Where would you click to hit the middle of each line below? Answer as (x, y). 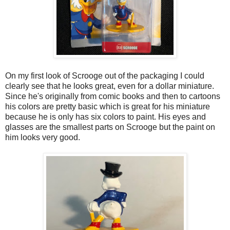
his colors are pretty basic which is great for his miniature (108, 106)
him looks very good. (43, 137)
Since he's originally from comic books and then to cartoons (113, 96)
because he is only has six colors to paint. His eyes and (106, 117)
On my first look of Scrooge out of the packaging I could (105, 75)
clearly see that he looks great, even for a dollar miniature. (110, 86)
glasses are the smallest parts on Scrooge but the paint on (110, 127)
